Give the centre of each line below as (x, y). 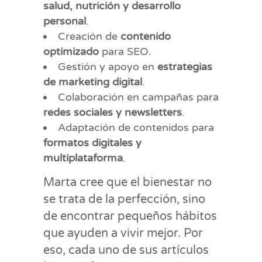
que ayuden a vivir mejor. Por (123, 233)
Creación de (89, 36)
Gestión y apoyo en (108, 67)
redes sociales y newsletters (113, 112)
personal (65, 21)
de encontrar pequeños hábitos (130, 216)
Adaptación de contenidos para (136, 127)
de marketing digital (93, 82)
